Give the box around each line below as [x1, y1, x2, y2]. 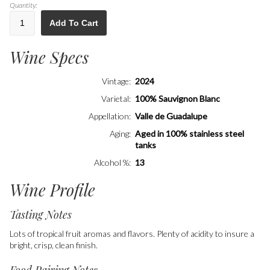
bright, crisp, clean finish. [10, 240, 98, 251]
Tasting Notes [10, 207, 72, 222]
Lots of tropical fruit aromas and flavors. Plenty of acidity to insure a [10, 228, 254, 239]
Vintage [102, 75, 129, 86]
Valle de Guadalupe [135, 110, 207, 121]
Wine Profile [10, 178, 95, 201]
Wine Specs [10, 46, 89, 69]
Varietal [101, 93, 129, 104]
